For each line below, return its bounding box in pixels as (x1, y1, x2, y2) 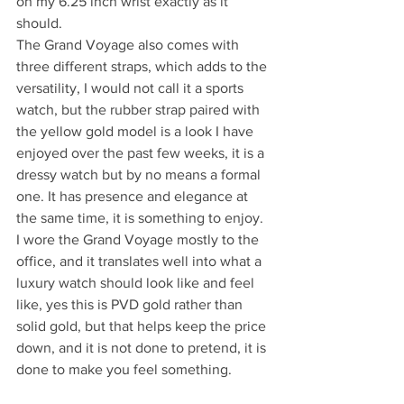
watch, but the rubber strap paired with (16, 102, 263, 118)
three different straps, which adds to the (16, 59, 271, 75)
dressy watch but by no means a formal (16, 167, 264, 183)
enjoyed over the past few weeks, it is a (16, 145, 268, 161)
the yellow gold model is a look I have (16, 124, 257, 140)
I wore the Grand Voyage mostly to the (16, 232, 262, 248)
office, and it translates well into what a (16, 253, 265, 270)
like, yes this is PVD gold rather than (16, 297, 246, 313)
